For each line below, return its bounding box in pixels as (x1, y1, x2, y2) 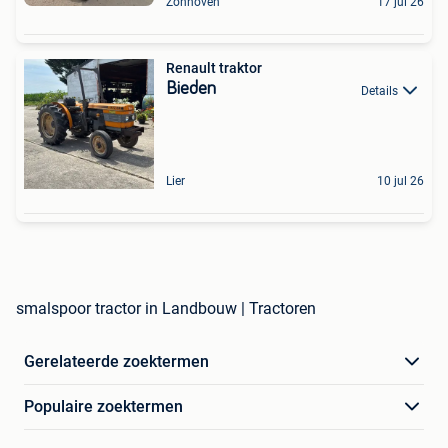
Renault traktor (166, 60, 262, 77)
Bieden (166, 80, 216, 99)
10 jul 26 (377, 174, 424, 189)
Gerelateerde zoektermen (24, 352, 209, 372)
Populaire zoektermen (24, 397, 183, 417)
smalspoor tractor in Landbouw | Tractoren (16, 299, 316, 319)
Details (361, 83, 398, 98)
